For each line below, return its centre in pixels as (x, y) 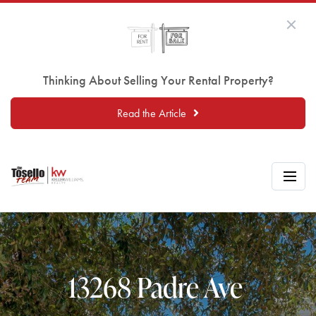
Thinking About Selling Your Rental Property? (158, 80)
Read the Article (152, 113)
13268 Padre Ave (158, 287)
